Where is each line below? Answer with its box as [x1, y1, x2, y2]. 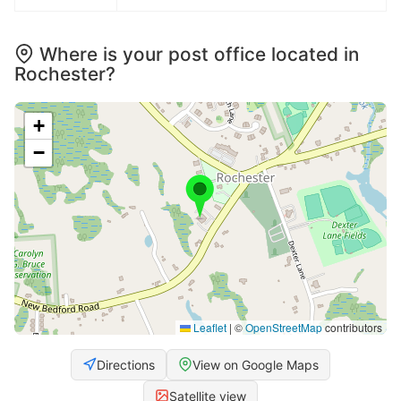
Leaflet [191, 319, 226, 335]
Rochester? [14, 62, 115, 85]
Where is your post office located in [39, 42, 359, 65]
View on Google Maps [192, 356, 319, 372]
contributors [322, 319, 382, 335]
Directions [97, 356, 155, 372]
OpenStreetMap [245, 319, 322, 335]
